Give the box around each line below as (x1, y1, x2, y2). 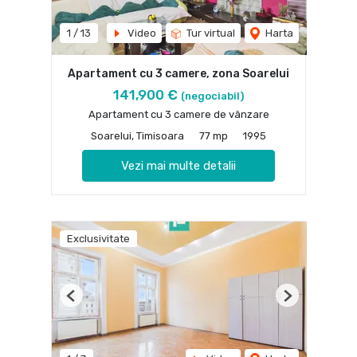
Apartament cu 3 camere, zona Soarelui (68, 67, 289, 81)
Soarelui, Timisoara (91, 130, 184, 143)
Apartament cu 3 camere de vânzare (88, 108, 269, 121)
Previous (70, 296, 114, 308)
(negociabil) (181, 90, 244, 103)
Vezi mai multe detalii (121, 159, 236, 174)
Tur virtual (184, 27, 235, 40)
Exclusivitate (67, 233, 130, 245)
